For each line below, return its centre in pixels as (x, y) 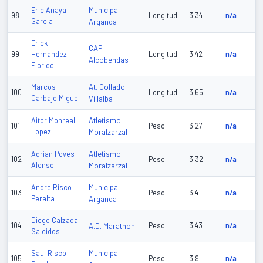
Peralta (43, 199)
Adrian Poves (53, 154)
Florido (43, 65)
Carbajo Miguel (55, 98)
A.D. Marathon (112, 226)
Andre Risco (51, 188)
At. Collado (107, 87)
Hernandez (49, 54)
